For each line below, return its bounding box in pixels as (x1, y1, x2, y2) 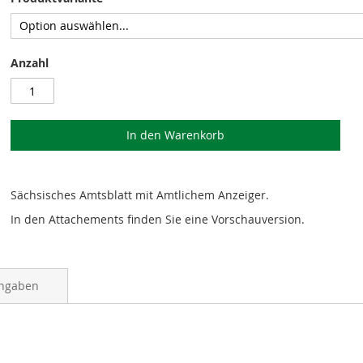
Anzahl (11, 55, 49, 70)
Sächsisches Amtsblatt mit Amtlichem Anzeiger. (11, 187, 270, 203)
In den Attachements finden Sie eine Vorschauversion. (11, 211, 305, 227)
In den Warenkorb (126, 127, 225, 143)
